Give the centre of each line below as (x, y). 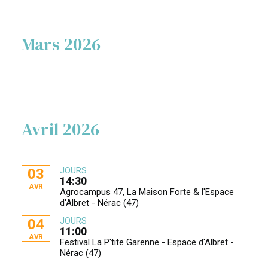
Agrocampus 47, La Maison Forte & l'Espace (147, 192)
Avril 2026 (60, 129)
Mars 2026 (61, 44)
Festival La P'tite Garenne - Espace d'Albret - (147, 242)
